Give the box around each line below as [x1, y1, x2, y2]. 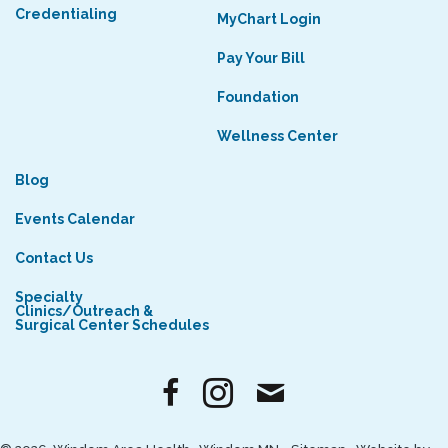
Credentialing [15, 6, 117, 23]
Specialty [15, 289, 83, 306]
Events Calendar [15, 211, 135, 228]
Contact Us [15, 250, 93, 267]
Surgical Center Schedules [15, 317, 209, 334]
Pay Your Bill [216, 50, 305, 67]
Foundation [216, 89, 299, 106]
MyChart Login [216, 11, 321, 28]
